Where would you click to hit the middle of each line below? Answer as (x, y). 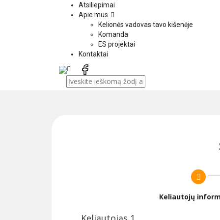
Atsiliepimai (97, 5)
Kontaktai (93, 54)
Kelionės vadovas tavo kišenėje (146, 25)
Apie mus (93, 15)
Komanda (113, 35)
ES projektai (117, 44)
